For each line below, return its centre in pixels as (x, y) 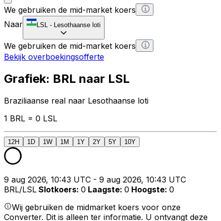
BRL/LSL (20, 189)
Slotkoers (57, 189)
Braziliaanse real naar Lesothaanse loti (76, 100)
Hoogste (148, 189)
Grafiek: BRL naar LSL (67, 78)
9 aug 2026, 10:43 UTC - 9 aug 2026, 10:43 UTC (95, 179)
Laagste (104, 189)
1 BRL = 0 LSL (31, 118)
